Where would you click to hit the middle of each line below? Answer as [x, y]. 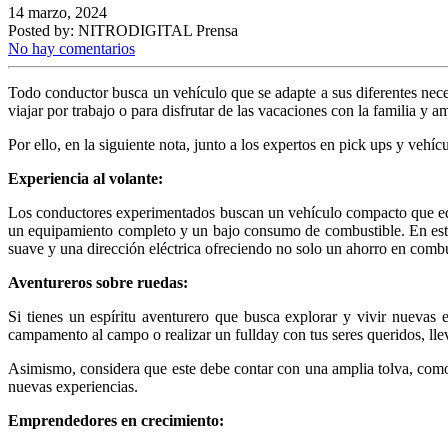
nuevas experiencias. [73, 386]
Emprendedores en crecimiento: [116, 420]
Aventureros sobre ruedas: [98, 282]
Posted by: [41, 30]
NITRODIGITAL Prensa [158, 30]
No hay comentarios [71, 48]
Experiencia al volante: [85, 178]
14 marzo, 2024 [57, 12]
